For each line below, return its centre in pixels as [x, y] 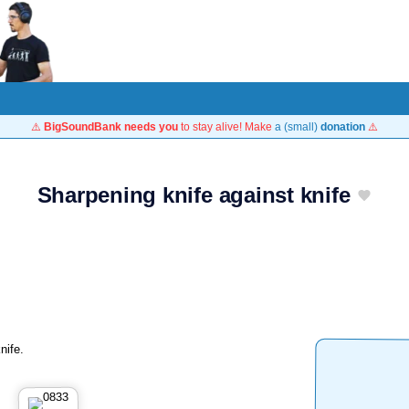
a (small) [298, 126]
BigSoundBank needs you [111, 126]
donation [343, 126]
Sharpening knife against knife [194, 195]
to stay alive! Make [226, 126]
